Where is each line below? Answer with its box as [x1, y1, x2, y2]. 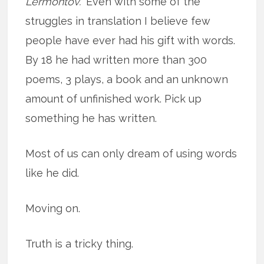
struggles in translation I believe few [25, 14, 211, 27]
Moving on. [25, 202, 81, 214]
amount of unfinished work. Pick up [25, 92, 202, 105]
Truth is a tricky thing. [25, 237, 134, 250]
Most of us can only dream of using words [25, 147, 237, 160]
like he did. [25, 166, 80, 179]
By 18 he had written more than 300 [25, 53, 207, 66]
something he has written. [25, 111, 157, 124]
